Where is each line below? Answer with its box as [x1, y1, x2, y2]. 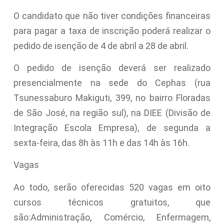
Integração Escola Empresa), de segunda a [13, 122, 211, 133]
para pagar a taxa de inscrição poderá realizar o [13, 25, 211, 36]
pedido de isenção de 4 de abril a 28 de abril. [13, 40, 188, 51]
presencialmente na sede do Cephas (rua [13, 77, 211, 88]
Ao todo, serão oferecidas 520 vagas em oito [13, 181, 211, 192]
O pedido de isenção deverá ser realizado [13, 62, 211, 73]
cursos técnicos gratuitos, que [13, 196, 211, 207]
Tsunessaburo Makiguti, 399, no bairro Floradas [13, 92, 211, 103]
